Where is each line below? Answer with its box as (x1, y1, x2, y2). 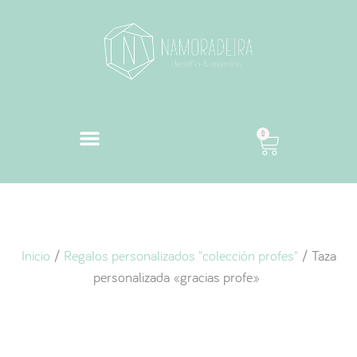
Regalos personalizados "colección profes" (63, 245, 298, 265)
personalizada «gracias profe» (93, 267, 264, 286)
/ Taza (297, 245, 336, 265)
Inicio (21, 245, 50, 265)
